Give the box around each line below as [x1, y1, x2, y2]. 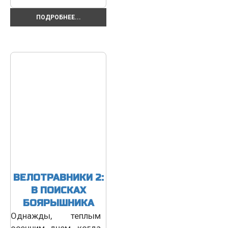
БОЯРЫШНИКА [22, 197, 94, 209]
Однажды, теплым [11, 210, 101, 221]
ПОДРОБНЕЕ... [36, 13, 81, 21]
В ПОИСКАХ [31, 184, 86, 196]
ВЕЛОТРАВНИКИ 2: [13, 172, 104, 183]
